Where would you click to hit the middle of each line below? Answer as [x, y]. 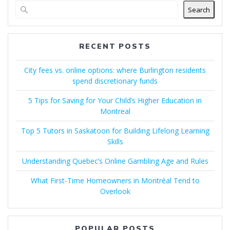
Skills [115, 142]
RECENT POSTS [115, 46]
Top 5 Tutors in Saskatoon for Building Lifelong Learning [115, 131]
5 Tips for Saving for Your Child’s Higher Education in [115, 101]
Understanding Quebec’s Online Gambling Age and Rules [115, 161]
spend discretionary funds [115, 81]
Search [199, 9]
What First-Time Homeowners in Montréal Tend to [115, 181]
